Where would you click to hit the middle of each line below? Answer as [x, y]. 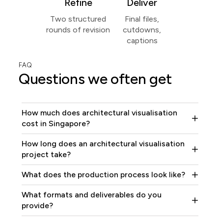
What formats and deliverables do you [92, 195]
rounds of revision [78, 30]
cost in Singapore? [56, 124]
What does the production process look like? [103, 175]
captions [142, 41]
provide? [37, 206]
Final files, [142, 19]
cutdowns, [142, 30]
